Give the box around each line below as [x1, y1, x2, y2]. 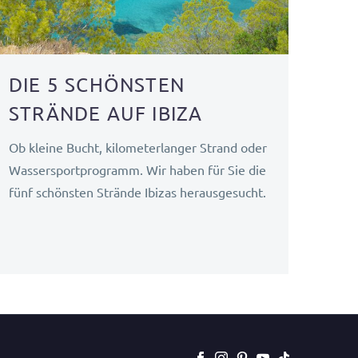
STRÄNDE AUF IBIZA [8, 101, 203, 125]
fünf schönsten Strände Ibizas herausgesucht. [8, 183, 266, 200]
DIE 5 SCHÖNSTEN [8, 72, 185, 96]
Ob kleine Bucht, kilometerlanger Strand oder [8, 138, 267, 155]
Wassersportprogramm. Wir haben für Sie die [8, 161, 266, 177]
